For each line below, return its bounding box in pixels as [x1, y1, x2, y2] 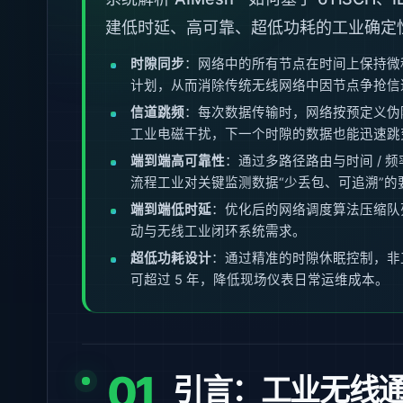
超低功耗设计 [130, 250, 211, 266]
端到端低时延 [130, 201, 211, 218]
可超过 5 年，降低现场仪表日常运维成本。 [130, 272, 389, 288]
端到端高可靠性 [130, 153, 225, 169]
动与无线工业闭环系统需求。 [130, 223, 306, 239]
